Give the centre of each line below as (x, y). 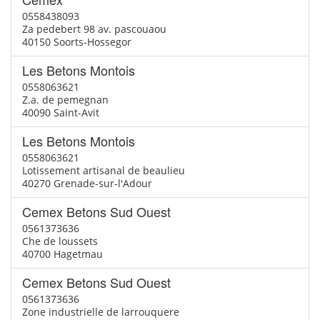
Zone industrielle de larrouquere (101, 312)
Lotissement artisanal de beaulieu (104, 170)
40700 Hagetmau (62, 254)
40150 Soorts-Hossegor (77, 42)
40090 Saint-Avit (61, 112)
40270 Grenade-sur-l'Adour (87, 183)
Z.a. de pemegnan (65, 100)
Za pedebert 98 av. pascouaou (94, 29)
